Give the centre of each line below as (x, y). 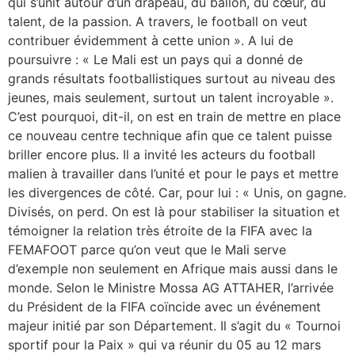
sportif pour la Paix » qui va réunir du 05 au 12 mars (164, 344)
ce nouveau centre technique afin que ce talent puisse (170, 135)
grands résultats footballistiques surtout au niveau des (172, 78)
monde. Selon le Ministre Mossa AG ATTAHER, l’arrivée (171, 287)
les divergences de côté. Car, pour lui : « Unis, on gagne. (177, 192)
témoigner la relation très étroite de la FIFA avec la (160, 230)
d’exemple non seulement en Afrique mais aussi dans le (173, 268)
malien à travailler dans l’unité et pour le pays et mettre (173, 173)
